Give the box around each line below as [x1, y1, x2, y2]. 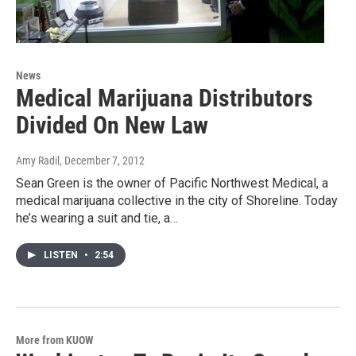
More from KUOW [16, 334, 93, 347]
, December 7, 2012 [60, 154, 145, 168]
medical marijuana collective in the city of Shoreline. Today [16, 193, 338, 209]
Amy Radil [16, 154, 60, 168]
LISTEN [44, 250, 80, 261]
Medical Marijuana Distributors [16, 84, 313, 113]
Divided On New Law [16, 111, 208, 140]
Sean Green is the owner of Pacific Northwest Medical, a [16, 176, 328, 192]
